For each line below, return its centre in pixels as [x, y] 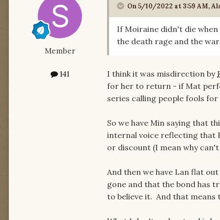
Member [60, 51]
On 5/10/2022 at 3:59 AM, [169, 6]
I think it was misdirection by [162, 73]
